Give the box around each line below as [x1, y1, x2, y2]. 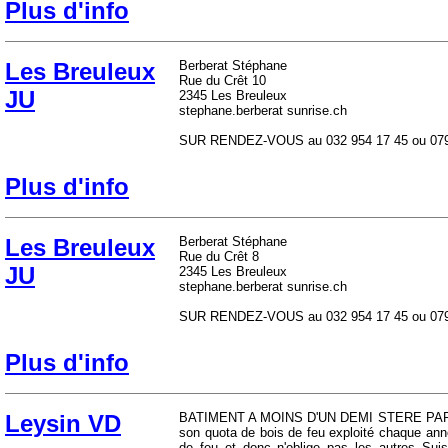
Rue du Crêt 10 [179, 73, 266, 88]
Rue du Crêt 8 [179, 249, 259, 264]
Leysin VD [5, 410, 121, 437]
